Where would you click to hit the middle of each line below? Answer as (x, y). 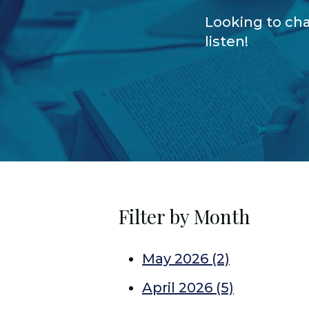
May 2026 (177, 259)
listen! (227, 41)
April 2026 (179, 288)
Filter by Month (185, 216)
